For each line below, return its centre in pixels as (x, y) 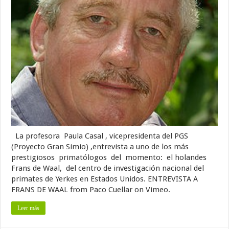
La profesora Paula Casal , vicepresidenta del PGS (100, 136)
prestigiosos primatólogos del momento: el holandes (109, 158)
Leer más (29, 208)
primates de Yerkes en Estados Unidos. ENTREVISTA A (105, 179)
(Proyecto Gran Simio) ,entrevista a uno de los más (100, 147)
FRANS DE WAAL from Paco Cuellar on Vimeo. (91, 190)
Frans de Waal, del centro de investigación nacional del (108, 168)
